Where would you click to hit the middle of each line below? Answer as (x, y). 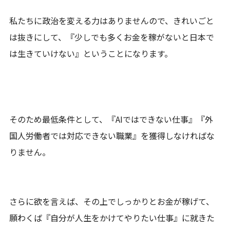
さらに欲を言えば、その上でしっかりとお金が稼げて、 (112, 201)
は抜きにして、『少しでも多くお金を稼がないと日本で (112, 37)
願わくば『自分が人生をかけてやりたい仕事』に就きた (112, 217)
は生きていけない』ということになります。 (91, 53)
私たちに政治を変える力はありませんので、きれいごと (112, 20)
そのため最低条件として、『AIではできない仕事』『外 (111, 119)
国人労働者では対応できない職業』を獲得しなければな (112, 135)
